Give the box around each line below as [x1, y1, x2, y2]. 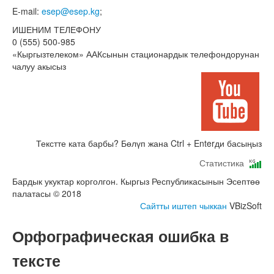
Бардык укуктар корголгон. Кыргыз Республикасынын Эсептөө [12, 175, 260, 188]
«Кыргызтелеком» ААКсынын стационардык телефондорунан [12, 48, 259, 61]
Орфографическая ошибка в [12, 225, 229, 248]
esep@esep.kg [42, 5, 100, 18]
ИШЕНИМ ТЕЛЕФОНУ [12, 23, 101, 36]
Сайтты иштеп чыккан [140, 199, 227, 212]
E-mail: [12, 5, 42, 18]
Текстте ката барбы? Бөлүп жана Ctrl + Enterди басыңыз [36, 137, 262, 150]
